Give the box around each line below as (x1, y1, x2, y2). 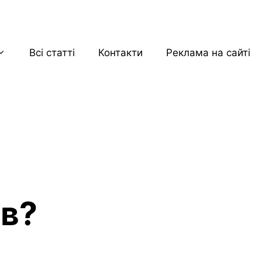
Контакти (98, 47, 143, 58)
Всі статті (29, 47, 75, 58)
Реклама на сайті (166, 47, 250, 58)
